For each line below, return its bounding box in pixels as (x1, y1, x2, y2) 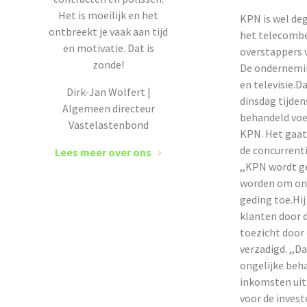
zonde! (93, 58, 124, 71)
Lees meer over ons (55, 145, 151, 159)
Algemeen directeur (62, 101, 155, 115)
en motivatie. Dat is (62, 41, 154, 55)
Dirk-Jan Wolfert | (66, 85, 151, 99)
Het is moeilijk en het (58, 8, 158, 22)
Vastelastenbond (68, 118, 149, 132)
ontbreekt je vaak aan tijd (49, 25, 168, 38)
